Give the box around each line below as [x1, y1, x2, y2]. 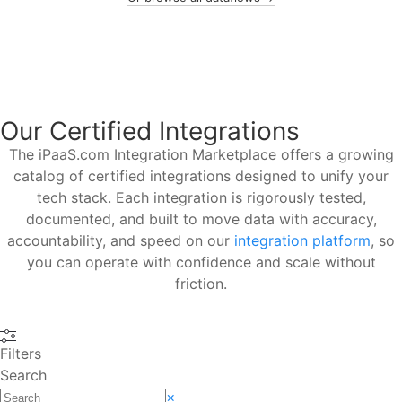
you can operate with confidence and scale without [26, 253, 376, 272]
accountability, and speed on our [7, 232, 234, 250]
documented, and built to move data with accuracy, [25, 210, 377, 229]
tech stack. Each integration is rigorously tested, [36, 188, 366, 207]
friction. [175, 275, 227, 293]
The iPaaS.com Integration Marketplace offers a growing [8, 145, 394, 164]
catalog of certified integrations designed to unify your [13, 167, 389, 186]
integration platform [234, 232, 371, 250]
